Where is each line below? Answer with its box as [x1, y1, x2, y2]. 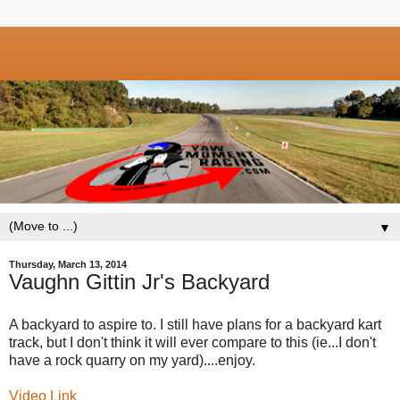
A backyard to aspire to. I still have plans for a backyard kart [9, 316, 381, 332]
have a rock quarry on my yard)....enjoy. [9, 352, 255, 368]
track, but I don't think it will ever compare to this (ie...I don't [9, 334, 376, 350]
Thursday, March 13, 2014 [9, 258, 127, 270]
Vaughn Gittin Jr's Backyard [9, 269, 270, 294]
